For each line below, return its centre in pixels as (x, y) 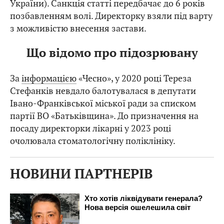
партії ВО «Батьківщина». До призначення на (104, 115)
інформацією (49, 78)
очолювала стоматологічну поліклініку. (93, 140)
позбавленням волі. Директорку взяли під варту (111, 15)
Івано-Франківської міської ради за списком (103, 103)
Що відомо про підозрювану (112, 53)
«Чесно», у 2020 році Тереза (134, 78)
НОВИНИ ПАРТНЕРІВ (81, 174)
